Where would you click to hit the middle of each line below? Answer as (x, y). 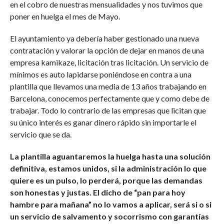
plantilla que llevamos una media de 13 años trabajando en (108, 86)
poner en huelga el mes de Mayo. (65, 16)
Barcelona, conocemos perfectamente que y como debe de (109, 98)
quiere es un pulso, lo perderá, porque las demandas (106, 180)
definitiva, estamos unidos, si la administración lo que (108, 168)
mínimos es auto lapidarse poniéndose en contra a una (100, 74)
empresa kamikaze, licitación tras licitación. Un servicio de (109, 62)
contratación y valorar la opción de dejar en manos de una (107, 50)
